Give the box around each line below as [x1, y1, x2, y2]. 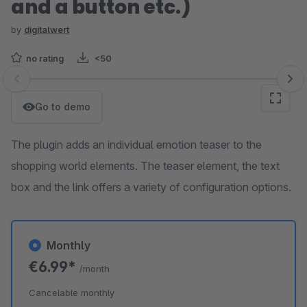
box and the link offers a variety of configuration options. [11, 180, 291, 194]
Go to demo [35, 101, 90, 112]
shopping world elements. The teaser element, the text [11, 159, 280, 173]
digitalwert [24, 24, 69, 35]
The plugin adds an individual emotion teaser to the [11, 138, 262, 151]
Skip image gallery [10, 79, 100, 93]
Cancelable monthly [29, 287, 114, 298]
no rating [26, 53, 64, 64]
